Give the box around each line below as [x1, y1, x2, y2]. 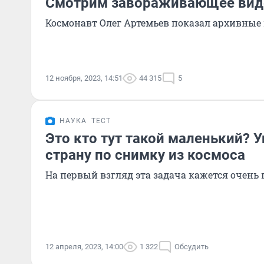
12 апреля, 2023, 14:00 [45, 242, 123, 251]
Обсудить [174, 242, 209, 251]
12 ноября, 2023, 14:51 [45, 74, 123, 82]
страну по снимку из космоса [45, 147, 245, 163]
